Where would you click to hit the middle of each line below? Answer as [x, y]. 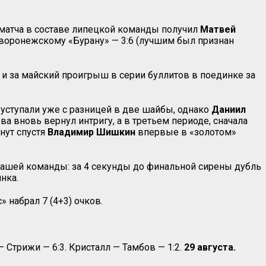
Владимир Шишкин [91, 132]
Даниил [229, 109]
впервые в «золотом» [186, 132]
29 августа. [210, 247]
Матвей [218, 29]
